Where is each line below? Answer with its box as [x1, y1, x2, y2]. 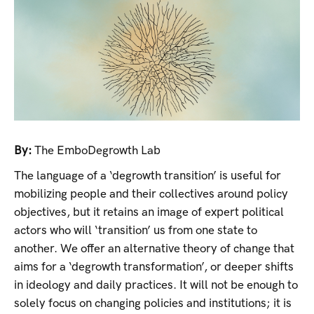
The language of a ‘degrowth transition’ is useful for [14, 169, 281, 184]
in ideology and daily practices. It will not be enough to [14, 278, 298, 293]
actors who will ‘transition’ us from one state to [14, 224, 257, 238]
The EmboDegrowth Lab [34, 144, 161, 158]
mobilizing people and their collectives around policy [14, 187, 288, 202]
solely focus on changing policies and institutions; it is [14, 296, 292, 311]
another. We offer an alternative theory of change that [14, 242, 294, 257]
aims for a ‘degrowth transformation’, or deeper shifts [14, 260, 294, 275]
